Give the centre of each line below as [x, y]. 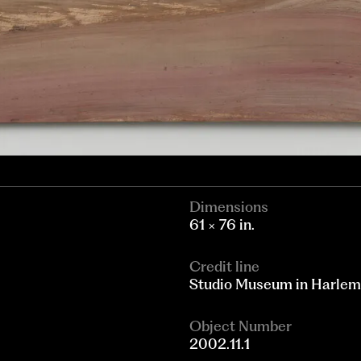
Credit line [225, 267]
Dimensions [229, 207]
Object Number [241, 326]
